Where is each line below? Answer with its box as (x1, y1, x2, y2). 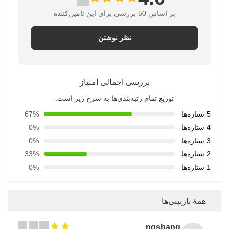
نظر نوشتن (98, 34, 131, 42)
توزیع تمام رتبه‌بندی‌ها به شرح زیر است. (55, 94, 174, 102)
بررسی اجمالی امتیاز (79, 76, 150, 87)
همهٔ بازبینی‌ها (162, 195, 206, 207)
